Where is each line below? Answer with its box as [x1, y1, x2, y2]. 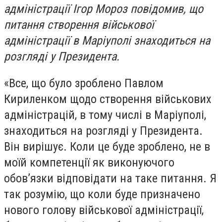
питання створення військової [4, 18, 154, 32]
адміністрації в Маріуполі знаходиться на [4, 34, 210, 48]
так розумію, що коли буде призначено [4, 187, 200, 201]
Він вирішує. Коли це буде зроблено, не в [4, 139, 210, 154]
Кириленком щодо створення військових [4, 92, 212, 106]
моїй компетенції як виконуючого [4, 155, 174, 169]
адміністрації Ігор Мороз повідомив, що [4, 2, 203, 16]
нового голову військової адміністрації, [4, 203, 204, 217]
